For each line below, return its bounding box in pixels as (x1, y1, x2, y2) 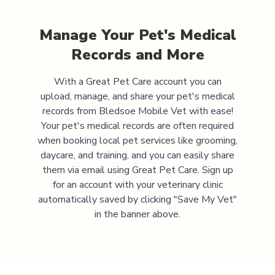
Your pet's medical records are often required (41, 118, 234, 133)
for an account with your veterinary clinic (52, 177, 223, 192)
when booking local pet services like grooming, (37, 133, 238, 147)
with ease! (186, 104, 233, 118)
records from (42, 104, 99, 118)
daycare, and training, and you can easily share (41, 148, 234, 162)
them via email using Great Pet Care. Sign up (42, 163, 233, 177)
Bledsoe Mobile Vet (98, 104, 187, 118)
